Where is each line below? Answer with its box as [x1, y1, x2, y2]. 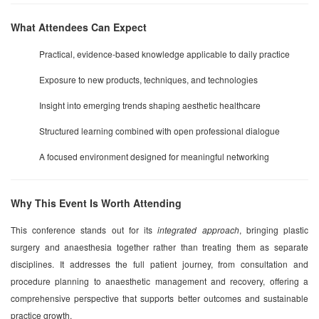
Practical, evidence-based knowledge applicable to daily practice [39, 47, 290, 60]
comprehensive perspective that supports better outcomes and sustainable [11, 291, 308, 304]
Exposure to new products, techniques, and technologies [39, 73, 258, 85]
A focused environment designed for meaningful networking [39, 150, 269, 162]
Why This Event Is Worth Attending [11, 195, 182, 210]
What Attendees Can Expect [11, 19, 147, 34]
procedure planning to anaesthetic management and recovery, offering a [11, 274, 308, 287]
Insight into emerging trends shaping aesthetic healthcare [39, 98, 261, 111]
